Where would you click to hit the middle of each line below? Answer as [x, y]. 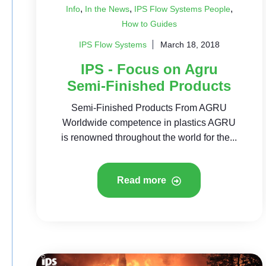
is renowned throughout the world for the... [149, 137]
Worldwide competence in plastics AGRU [149, 123]
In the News [107, 9]
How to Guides [149, 24]
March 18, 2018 [190, 45]
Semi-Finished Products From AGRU [149, 108]
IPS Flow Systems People [182, 9]
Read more [143, 180]
